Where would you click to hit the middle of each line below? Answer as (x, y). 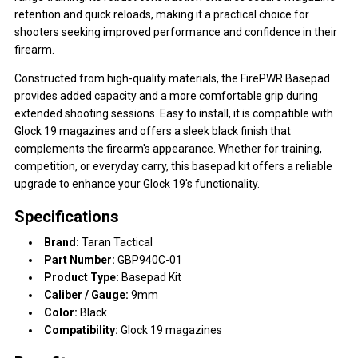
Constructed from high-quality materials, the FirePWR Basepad (172, 79)
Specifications (67, 217)
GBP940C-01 (149, 260)
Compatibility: (81, 330)
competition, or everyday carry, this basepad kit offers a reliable (173, 167)
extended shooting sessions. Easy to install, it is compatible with (174, 114)
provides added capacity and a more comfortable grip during (166, 96)
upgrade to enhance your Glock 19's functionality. (137, 184)
